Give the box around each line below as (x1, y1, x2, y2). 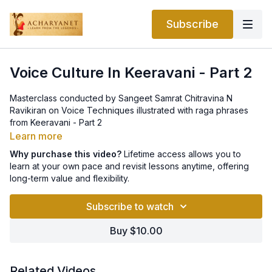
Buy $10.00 (109, 225, 163, 237)
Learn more (10, 130, 63, 142)
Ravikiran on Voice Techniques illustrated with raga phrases (10, 105, 248, 115)
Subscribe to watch (86, 200, 174, 212)
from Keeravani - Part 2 (10, 117, 102, 127)
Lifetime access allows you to (121, 149, 241, 159)
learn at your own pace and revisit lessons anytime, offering (10, 161, 249, 171)
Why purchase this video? (10, 149, 121, 159)
